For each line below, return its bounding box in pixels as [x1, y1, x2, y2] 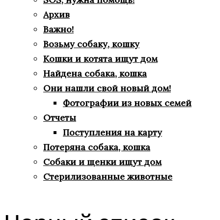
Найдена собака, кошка [43, 68, 147, 80]
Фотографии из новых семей [63, 97, 192, 109]
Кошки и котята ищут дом [43, 53, 158, 65]
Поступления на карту [63, 127, 162, 138]
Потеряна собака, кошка [43, 141, 150, 153]
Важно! [43, 24, 74, 35]
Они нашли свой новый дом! [43, 82, 171, 94]
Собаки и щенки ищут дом [43, 156, 162, 168]
